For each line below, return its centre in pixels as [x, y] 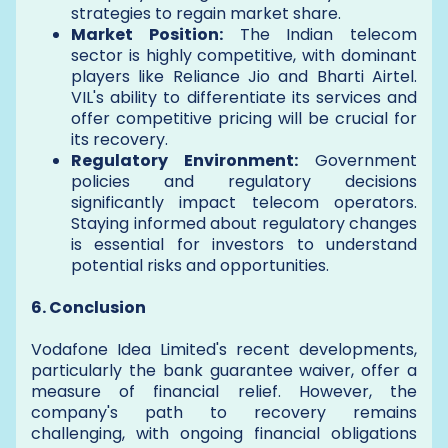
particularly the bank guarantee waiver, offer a [224, 370]
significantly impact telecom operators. [244, 202]
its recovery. [119, 139]
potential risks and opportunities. [200, 265]
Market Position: [147, 34]
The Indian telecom [319, 34]
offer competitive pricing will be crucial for [244, 118]
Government [357, 160]
